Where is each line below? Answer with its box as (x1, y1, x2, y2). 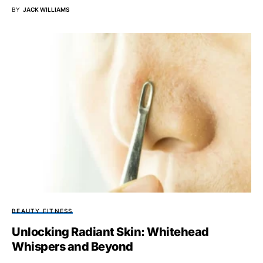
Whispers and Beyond (12, 239, 133, 254)
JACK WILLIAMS (23, 5, 69, 13)
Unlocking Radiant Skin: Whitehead (12, 224, 209, 239)
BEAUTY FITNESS (12, 207, 73, 214)
